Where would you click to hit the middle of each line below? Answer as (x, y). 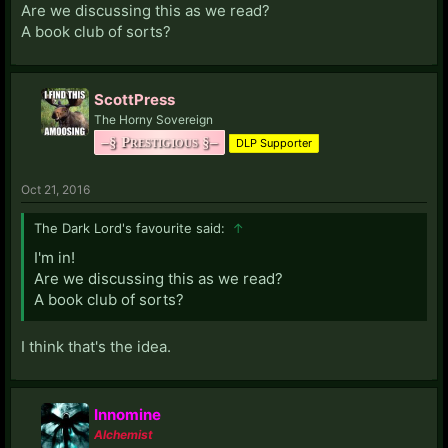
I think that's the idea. (96, 346)
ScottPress (134, 99)
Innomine (127, 414)
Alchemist (123, 434)
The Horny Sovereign (153, 119)
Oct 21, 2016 (55, 189)
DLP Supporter (274, 142)
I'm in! (54, 257)
